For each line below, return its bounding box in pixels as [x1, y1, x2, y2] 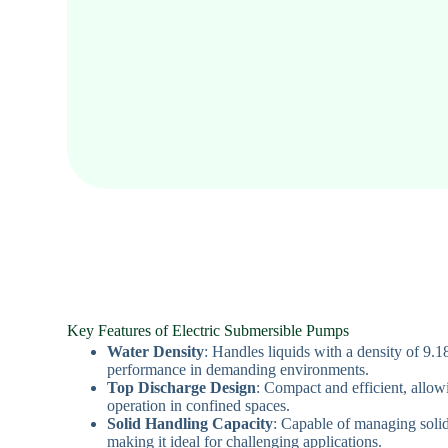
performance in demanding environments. [107, 360, 370, 378]
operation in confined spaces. [107, 396, 291, 414]
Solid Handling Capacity [107, 414, 274, 432]
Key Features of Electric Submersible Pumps [67, 321, 350, 339]
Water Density [107, 342, 205, 360]
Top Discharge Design [107, 378, 257, 396]
